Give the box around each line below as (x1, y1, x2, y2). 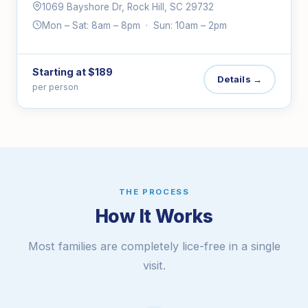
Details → (217, 73, 262, 85)
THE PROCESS (118, 187, 190, 197)
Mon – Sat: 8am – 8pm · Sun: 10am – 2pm (42, 20, 227, 31)
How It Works (95, 205, 213, 227)
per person (32, 82, 78, 92)
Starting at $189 (32, 66, 113, 78)
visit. (142, 258, 166, 272)
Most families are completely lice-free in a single (27, 239, 280, 253)
